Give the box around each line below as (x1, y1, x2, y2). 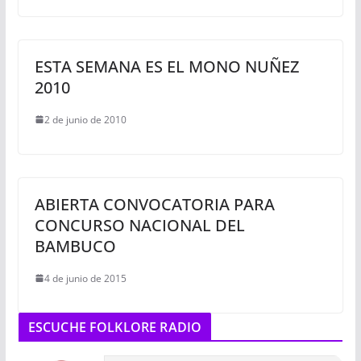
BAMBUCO (34, 234, 116, 257)
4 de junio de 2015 (44, 271, 127, 285)
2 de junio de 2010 (44, 112, 127, 127)
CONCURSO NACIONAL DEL (34, 214, 245, 236)
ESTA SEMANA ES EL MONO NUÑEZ (34, 55, 299, 77)
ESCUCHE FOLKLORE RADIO (27, 317, 202, 336)
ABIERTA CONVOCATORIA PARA (34, 193, 275, 215)
